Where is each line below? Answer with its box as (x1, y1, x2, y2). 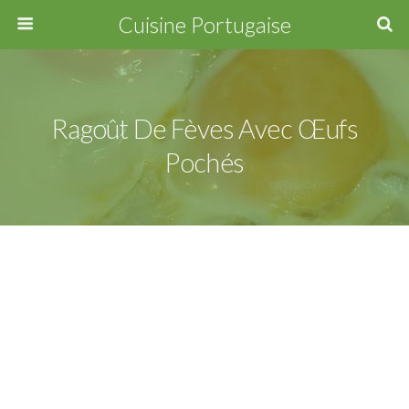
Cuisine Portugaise (118, 11, 291, 37)
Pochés (164, 147, 245, 178)
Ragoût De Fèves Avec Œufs (50, 113, 359, 144)
